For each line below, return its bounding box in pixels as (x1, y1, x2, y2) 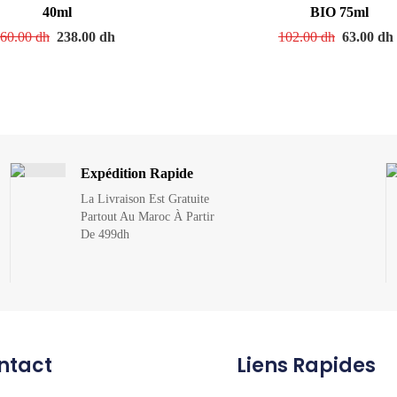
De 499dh (80, 227, 129, 241)
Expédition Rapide (80, 165, 193, 181)
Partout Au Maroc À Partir (80, 209, 214, 223)
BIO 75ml (310, 4, 370, 19)
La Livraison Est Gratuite (80, 191, 209, 206)
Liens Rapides (237, 351, 377, 379)
